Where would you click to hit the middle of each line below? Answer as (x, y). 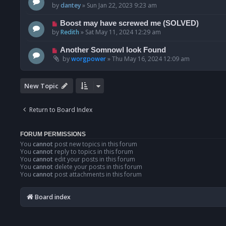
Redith (70, 32)
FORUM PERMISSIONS (53, 134)
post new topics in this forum (95, 144)
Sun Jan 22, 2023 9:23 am (122, 6)
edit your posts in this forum (94, 159)
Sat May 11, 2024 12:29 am (123, 32)
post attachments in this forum (97, 175)
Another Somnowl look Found (113, 50)
